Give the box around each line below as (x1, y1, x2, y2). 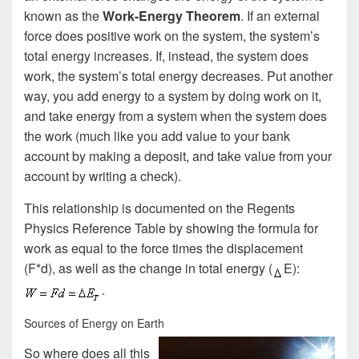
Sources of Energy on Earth (24, 315, 164, 332)
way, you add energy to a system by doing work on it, (24, 87, 321, 106)
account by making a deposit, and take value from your (24, 147, 332, 166)
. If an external (240, 6, 320, 26)
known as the (24, 6, 103, 26)
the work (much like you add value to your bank (24, 127, 290, 146)
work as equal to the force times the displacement (24, 239, 303, 258)
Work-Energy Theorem (103, 6, 240, 26)
